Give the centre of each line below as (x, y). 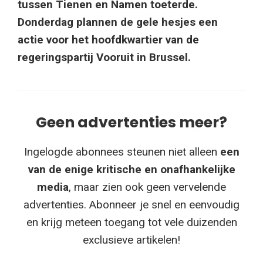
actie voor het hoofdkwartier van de (108, 39)
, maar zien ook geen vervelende (147, 187)
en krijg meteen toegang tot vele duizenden (131, 222)
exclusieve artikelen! (131, 240)
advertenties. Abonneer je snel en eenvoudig (131, 204)
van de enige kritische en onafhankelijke (131, 169)
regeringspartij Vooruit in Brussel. (104, 57)
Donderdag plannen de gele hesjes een (118, 22)
